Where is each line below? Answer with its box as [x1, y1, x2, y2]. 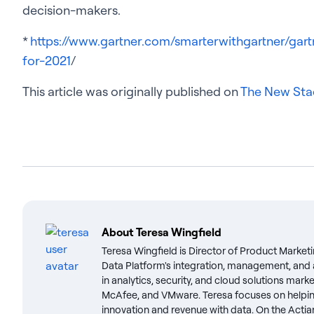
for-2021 [22, 52, 71, 69]
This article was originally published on [22, 83, 240, 100]
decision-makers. [22, 1, 121, 18]
